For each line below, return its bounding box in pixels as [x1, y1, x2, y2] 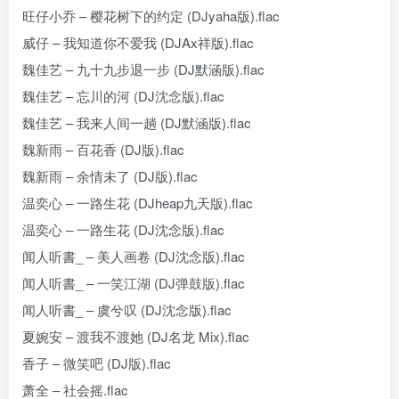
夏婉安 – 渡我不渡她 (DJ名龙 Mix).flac [22, 327, 249, 346]
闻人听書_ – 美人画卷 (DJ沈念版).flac [22, 247, 245, 265]
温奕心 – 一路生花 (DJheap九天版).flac [22, 193, 253, 212]
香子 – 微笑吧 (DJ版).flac [22, 354, 171, 372]
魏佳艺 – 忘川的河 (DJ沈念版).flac [22, 86, 224, 105]
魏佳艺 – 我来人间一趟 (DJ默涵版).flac [22, 113, 251, 132]
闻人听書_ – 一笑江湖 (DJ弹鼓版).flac [22, 273, 245, 292]
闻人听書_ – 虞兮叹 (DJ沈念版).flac [22, 300, 232, 319]
